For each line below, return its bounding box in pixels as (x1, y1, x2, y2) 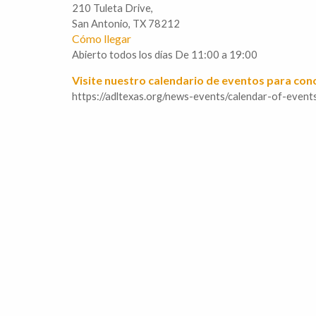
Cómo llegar (72, 32, 131, 46)
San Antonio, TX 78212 (72, 17, 180, 30)
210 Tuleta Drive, (72, 1, 153, 15)
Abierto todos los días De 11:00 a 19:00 (72, 48, 257, 61)
